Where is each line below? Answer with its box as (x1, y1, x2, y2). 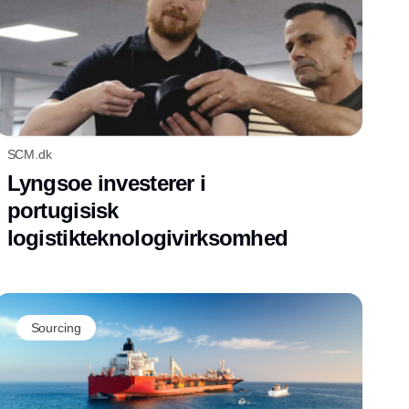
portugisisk (6, 197, 119, 223)
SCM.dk (6, 146, 52, 162)
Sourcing (30, 320, 81, 335)
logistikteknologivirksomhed (6, 225, 288, 250)
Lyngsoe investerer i (6, 170, 206, 195)
